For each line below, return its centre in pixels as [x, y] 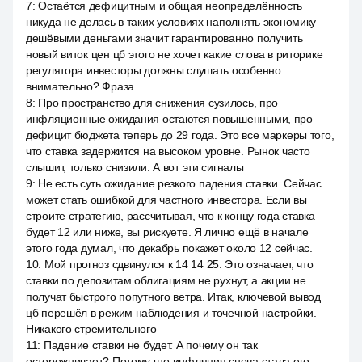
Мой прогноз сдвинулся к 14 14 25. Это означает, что [179, 264]
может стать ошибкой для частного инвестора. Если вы [166, 200]
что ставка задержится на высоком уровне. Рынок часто [168, 151]
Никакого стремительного [91, 329]
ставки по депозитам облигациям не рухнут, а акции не [166, 280]
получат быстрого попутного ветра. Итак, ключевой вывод [173, 297]
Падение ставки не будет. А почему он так [150, 345]
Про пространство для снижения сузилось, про [158, 103]
